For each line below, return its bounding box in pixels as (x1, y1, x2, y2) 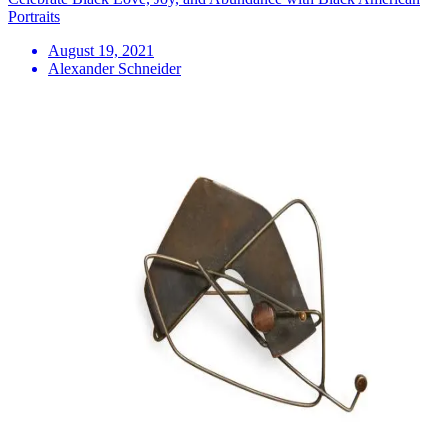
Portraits (8, 7, 60, 25)
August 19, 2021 (48, 41, 154, 59)
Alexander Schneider (48, 59, 181, 77)
